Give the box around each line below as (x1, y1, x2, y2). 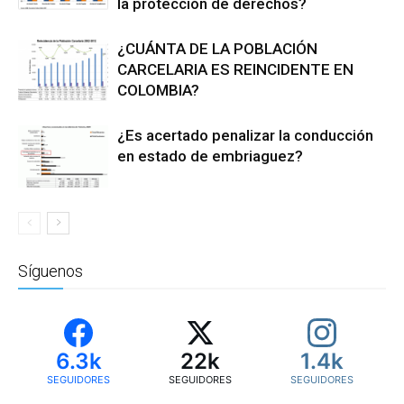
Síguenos (18, 262, 83, 281)
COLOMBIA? (117, 81, 199, 100)
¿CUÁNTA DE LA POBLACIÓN (117, 40, 317, 59)
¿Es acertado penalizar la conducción (117, 126, 373, 145)
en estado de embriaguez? (117, 147, 303, 166)
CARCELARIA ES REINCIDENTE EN (117, 60, 353, 79)
